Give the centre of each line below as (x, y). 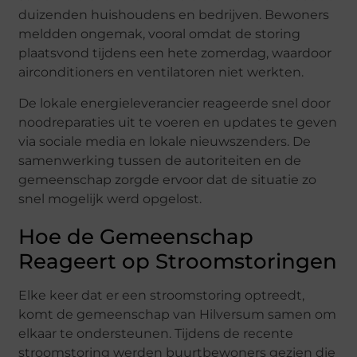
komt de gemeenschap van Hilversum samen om (178, 314)
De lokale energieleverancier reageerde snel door (175, 103)
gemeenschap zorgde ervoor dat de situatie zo (168, 179)
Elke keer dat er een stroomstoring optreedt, (162, 295)
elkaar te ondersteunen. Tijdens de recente (156, 333)
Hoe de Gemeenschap (136, 236)
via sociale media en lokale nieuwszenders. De (165, 141)
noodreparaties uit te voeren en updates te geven (178, 122)
